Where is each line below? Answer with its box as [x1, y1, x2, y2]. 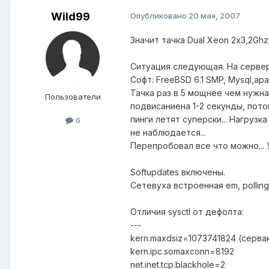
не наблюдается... [130, 127, 206, 138]
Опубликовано [130, 11, 189, 21]
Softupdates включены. [130, 167, 225, 178]
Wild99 [50, 10, 90, 23]
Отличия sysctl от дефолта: [130, 207, 244, 217]
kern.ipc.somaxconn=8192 [130, 246, 234, 257]
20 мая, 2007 [189, 11, 240, 21]
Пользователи [44, 92, 101, 102]
